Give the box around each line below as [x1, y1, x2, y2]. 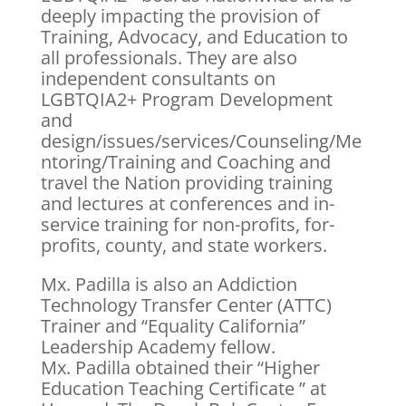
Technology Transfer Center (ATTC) [40, 292, 332, 317]
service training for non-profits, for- [40, 211, 334, 237]
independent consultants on [40, 65, 275, 91]
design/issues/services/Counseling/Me [40, 128, 362, 153]
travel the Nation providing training [40, 169, 333, 195]
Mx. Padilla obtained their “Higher [40, 354, 320, 380]
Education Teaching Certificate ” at [40, 375, 326, 401]
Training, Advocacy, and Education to [40, 24, 348, 49]
